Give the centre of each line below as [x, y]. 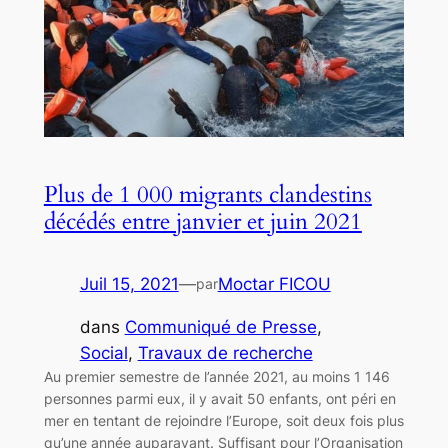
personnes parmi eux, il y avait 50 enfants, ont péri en [219, 398]
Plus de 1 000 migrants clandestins [207, 194]
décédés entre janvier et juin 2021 [202, 221]
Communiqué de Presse [220, 326]
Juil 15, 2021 [129, 283]
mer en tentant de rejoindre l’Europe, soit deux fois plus [223, 420]
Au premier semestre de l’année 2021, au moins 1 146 [216, 376]
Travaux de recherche [225, 352]
